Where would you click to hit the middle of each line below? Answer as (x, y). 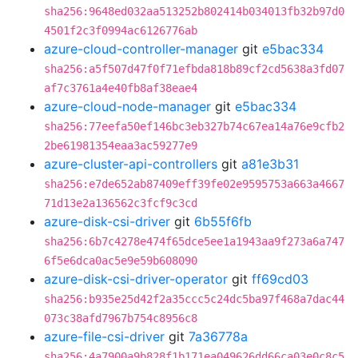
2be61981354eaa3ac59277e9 (121, 145)
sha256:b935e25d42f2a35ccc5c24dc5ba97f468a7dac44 (194, 299)
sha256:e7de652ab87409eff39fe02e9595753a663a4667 (194, 184)
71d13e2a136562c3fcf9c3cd (121, 203)
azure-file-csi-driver (104, 336)
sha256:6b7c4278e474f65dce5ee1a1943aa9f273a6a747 (194, 241)
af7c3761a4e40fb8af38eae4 (121, 88)
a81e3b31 (270, 164)
